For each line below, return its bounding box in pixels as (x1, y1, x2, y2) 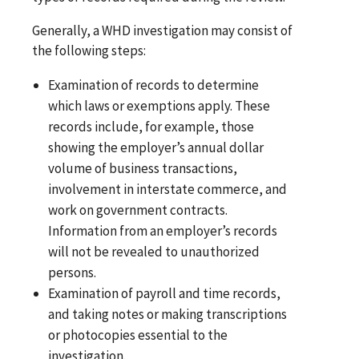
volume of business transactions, (48, 159, 238, 178)
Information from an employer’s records (48, 222, 278, 240)
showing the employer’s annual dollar (48, 139, 264, 157)
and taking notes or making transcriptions (48, 305, 288, 324)
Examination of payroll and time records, (48, 284, 281, 303)
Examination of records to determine (48, 76, 260, 95)
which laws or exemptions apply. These (48, 97, 271, 115)
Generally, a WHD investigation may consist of (32, 22, 292, 40)
